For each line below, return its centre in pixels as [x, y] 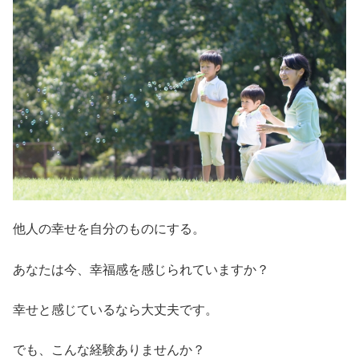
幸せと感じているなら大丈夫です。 [115, 310]
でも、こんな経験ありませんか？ [109, 350]
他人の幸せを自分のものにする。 [109, 229]
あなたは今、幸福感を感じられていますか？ [141, 269]
